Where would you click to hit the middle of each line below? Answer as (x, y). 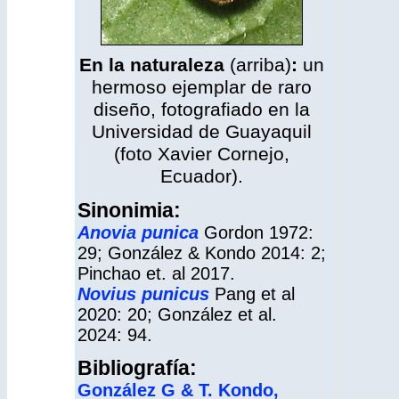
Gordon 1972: (259, 232)
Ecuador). (202, 176)
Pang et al (255, 294)
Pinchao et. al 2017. (156, 273)
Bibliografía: (137, 368)
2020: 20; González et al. (177, 314)
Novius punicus (143, 294)
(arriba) (258, 65)
